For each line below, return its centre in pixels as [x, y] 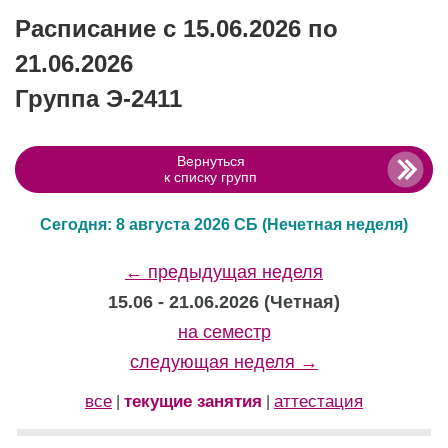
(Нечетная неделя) [335, 225]
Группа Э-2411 [98, 99]
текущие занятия [193, 402]
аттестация [318, 402]
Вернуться [210, 161]
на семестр [224, 332]
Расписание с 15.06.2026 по [176, 29]
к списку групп [210, 177]
